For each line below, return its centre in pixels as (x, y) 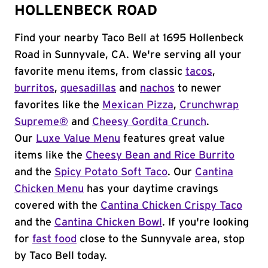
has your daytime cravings (151, 189)
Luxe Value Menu (78, 139)
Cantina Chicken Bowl (108, 223)
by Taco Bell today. (61, 256)
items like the (50, 156)
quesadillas (88, 89)
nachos (157, 89)
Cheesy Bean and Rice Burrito (160, 156)
